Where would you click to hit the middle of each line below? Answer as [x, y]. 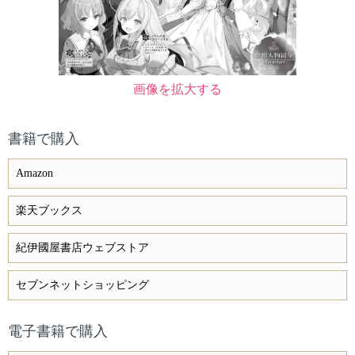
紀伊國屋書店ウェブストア [82, 248]
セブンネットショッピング [82, 285]
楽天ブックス [49, 211]
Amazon [34, 174]
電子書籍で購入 [58, 332]
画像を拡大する [177, 90]
